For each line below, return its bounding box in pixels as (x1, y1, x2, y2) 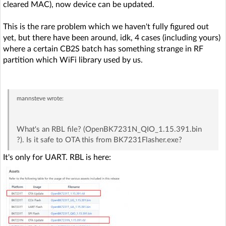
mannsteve (16, 95, 45, 101)
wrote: (45, 95, 64, 101)
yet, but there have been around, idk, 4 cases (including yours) (3, 33, 220, 42)
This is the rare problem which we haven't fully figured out (3, 22, 209, 31)
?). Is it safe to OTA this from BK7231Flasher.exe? (16, 136, 182, 144)
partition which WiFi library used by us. (3, 55, 143, 64)
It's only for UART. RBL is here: (3, 153, 111, 161)
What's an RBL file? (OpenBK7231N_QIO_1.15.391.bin (16, 125, 202, 133)
